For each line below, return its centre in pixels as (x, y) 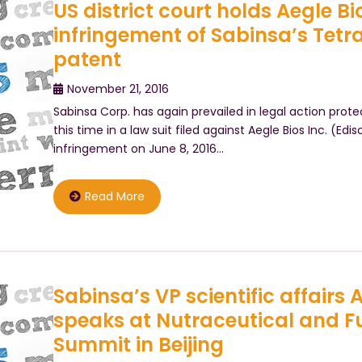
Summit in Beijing (138, 345)
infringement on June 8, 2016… (138, 149)
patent (87, 59)
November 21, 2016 (118, 89)
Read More (114, 196)
